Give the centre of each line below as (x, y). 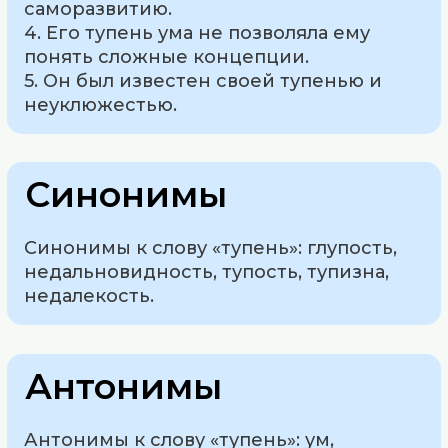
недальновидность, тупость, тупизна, (207, 272)
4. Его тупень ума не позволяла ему (197, 32)
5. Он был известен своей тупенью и (203, 80)
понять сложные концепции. (167, 56)
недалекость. (89, 296)
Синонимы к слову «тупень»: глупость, (211, 248)
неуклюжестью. (101, 104)
